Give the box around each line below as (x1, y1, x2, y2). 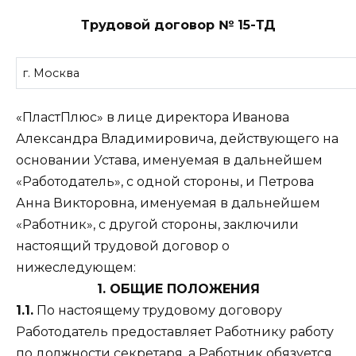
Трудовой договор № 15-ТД (80, 17, 276, 33)
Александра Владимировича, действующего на (16, 130, 339, 146)
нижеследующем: (16, 259, 136, 275)
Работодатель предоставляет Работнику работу (16, 323, 334, 339)
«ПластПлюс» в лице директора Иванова (16, 109, 289, 125)
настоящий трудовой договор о (16, 238, 230, 253)
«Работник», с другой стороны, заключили (16, 216, 299, 232)
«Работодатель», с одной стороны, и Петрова (16, 173, 314, 189)
